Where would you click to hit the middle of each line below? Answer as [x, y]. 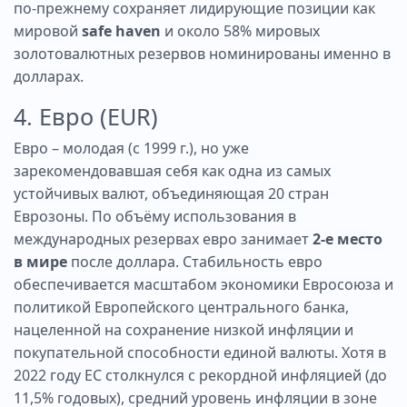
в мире [40, 261]
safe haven [121, 30]
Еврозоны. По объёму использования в [155, 216]
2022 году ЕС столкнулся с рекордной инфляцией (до [200, 375]
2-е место [347, 238]
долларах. [49, 76]
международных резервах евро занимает [163, 238]
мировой [48, 30]
